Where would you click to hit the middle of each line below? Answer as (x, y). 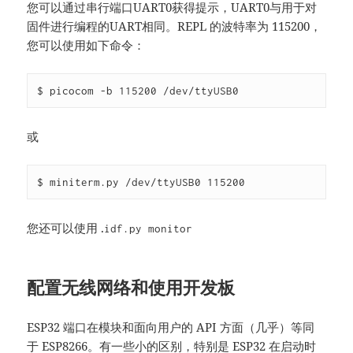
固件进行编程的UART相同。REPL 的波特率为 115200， (175, 26)
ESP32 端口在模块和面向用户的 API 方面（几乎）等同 (171, 327)
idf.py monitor (149, 228)
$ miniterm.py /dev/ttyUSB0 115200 (141, 182)
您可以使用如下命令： (86, 45)
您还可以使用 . (66, 227)
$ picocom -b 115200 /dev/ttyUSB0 (138, 90)
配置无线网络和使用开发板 (131, 286)
